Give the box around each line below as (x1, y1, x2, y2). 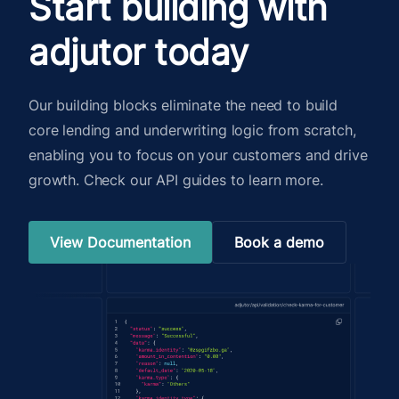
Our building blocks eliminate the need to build (28, 96, 338, 115)
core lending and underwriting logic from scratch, (28, 121, 356, 140)
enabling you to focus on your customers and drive (28, 146, 368, 165)
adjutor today (28, 30, 248, 75)
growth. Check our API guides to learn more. (28, 171, 323, 190)
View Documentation (50, 233, 191, 252)
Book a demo (234, 233, 324, 252)
